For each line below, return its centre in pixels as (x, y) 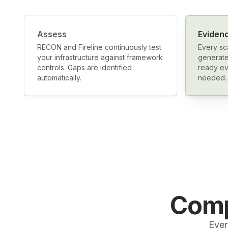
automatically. (59, 78)
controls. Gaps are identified (84, 67)
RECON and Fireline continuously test (99, 47)
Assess (52, 34)
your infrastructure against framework (100, 57)
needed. (212, 78)
